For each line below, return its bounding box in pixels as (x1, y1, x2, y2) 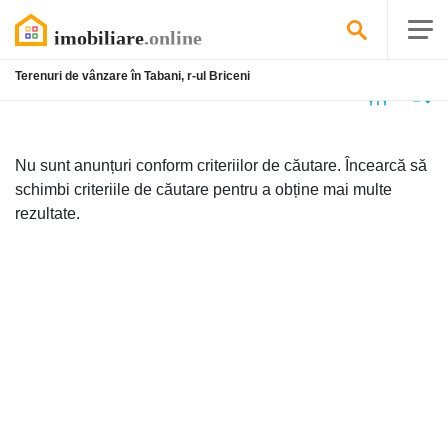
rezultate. (15, 205, 80, 222)
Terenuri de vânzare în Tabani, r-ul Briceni (15, 69, 250, 83)
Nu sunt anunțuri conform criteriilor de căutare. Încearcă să (15, 157, 427, 174)
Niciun (15, 84, 64, 101)
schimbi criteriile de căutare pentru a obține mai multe (15, 181, 392, 198)
